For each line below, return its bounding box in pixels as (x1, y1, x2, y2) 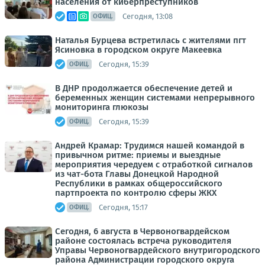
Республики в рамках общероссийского (55, 178, 222, 189)
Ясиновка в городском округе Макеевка (55, 44, 222, 56)
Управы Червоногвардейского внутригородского (55, 245, 260, 256)
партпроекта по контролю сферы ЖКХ (55, 188, 216, 199)
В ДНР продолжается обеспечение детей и (55, 83, 232, 94)
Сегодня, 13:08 (122, 11, 173, 21)
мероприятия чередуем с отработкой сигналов (55, 159, 253, 170)
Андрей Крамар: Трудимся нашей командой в (55, 140, 244, 151)
